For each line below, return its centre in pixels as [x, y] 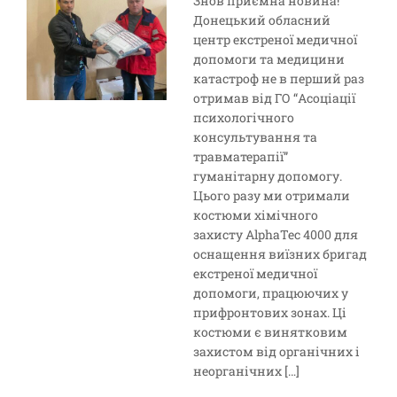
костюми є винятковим [271, 332]
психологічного [244, 117]
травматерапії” [241, 156]
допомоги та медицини [269, 59]
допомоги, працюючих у [271, 293]
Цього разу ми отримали [272, 195]
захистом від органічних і [277, 351]
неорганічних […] [247, 371]
